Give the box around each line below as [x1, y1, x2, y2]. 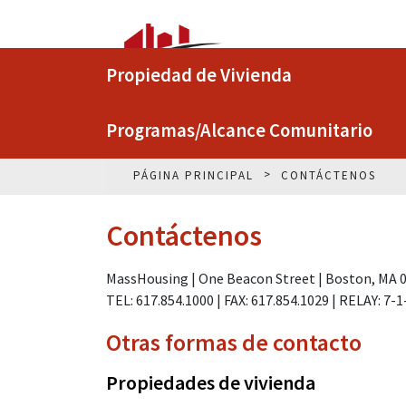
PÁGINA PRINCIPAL [133, 168, 254, 183]
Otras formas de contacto [106, 327, 362, 357]
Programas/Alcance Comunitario [106, 119, 372, 142]
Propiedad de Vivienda [106, 63, 292, 87]
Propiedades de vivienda [106, 370, 315, 395]
